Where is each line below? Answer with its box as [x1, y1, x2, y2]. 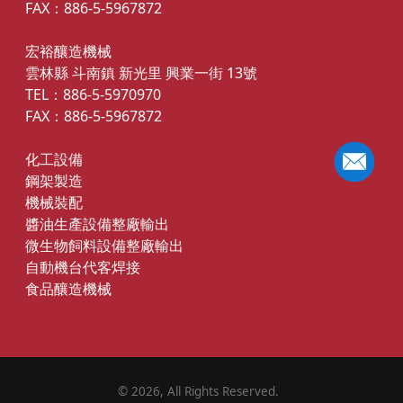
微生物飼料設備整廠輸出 [25, 235, 184, 255]
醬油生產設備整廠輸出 [25, 213, 169, 234]
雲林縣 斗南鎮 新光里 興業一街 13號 [25, 62, 257, 83]
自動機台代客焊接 [25, 256, 140, 277]
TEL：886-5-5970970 [25, 84, 161, 104]
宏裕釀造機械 [25, 40, 112, 61]
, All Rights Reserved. [159, 383, 279, 400]
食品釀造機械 [25, 278, 112, 299]
